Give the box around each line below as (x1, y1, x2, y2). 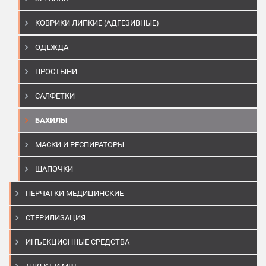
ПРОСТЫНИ (35, 67, 77, 77)
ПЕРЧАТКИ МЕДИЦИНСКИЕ (26, 189, 123, 198)
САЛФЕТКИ (35, 91, 75, 101)
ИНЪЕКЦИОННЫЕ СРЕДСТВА (26, 237, 129, 247)
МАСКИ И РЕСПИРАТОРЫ (35, 140, 124, 150)
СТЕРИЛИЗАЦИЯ (26, 213, 85, 223)
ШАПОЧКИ (35, 164, 73, 174)
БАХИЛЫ (35, 116, 67, 125)
